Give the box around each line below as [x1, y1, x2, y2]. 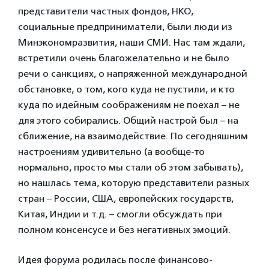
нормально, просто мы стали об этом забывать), [18, 161, 243, 173]
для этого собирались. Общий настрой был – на [18, 114, 238, 126]
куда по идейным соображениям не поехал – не [18, 98, 240, 110]
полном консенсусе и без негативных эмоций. [18, 223, 231, 235]
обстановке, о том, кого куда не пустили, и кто [18, 83, 235, 95]
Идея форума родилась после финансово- [18, 253, 213, 265]
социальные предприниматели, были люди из [18, 20, 232, 32]
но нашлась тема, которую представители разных [18, 177, 249, 189]
